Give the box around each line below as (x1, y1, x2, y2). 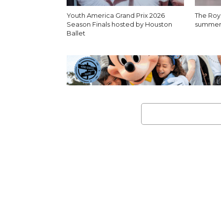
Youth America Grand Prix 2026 (66, 11, 165, 19)
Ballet (66, 29, 85, 37)
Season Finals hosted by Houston (66, 20, 172, 28)
